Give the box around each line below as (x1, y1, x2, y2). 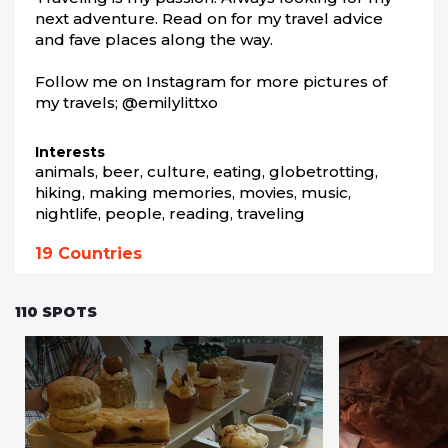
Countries (58, 244, 142, 263)
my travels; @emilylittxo (35, 93, 218, 112)
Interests (35, 143, 105, 161)
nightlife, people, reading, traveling (35, 204, 305, 223)
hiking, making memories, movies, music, (35, 183, 351, 202)
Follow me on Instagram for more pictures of (35, 72, 387, 91)
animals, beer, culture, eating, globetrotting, (35, 162, 378, 181)
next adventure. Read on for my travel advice (35, 9, 383, 28)
